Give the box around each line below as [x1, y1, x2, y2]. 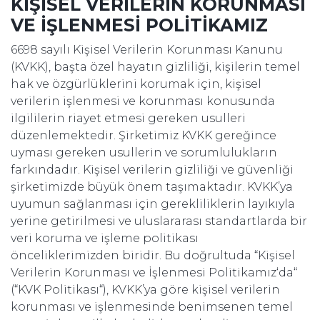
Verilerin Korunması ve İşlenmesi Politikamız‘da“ [11, 266, 297, 279]
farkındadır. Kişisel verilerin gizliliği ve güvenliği [11, 163, 294, 176]
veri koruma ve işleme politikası [11, 231, 199, 245]
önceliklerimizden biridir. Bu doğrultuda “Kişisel [11, 249, 295, 262]
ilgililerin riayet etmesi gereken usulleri [11, 111, 246, 125]
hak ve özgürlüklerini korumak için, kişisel [11, 77, 261, 91]
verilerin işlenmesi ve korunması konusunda [11, 94, 275, 108]
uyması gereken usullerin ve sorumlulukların [11, 146, 277, 159]
